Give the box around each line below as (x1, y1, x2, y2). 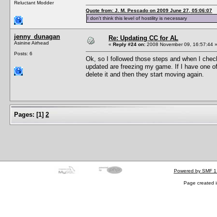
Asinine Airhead (14, 40, 49, 46)
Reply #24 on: (113, 41, 145, 47)
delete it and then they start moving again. (86, 70, 204, 78)
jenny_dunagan (14, 32, 60, 40)
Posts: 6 (14, 50, 32, 56)
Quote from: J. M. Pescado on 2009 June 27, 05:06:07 (86, 7, 212, 13)
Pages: (14, 110, 34, 118)
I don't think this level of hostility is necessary (87, 15, 187, 21)
